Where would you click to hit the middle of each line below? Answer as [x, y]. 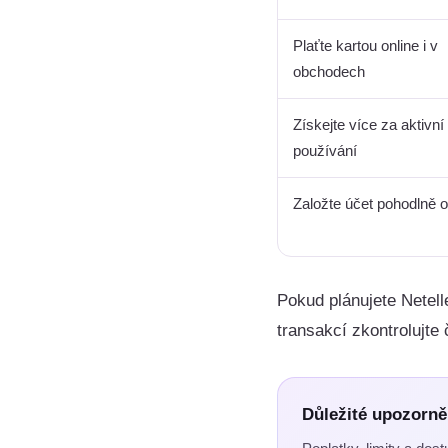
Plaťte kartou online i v [365, 45]
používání [325, 150]
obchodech [329, 71]
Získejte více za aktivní [368, 124]
